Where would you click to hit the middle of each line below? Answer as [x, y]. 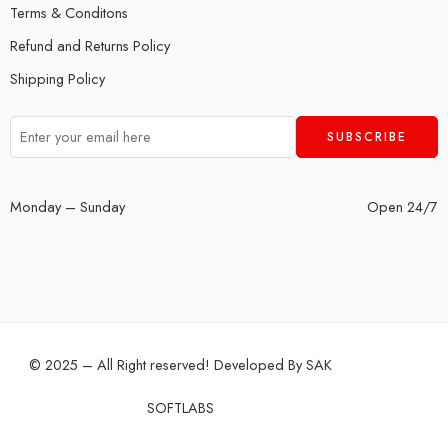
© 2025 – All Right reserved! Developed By [167, 364]
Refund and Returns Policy [90, 45]
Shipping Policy [57, 78]
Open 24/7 [402, 206]
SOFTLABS [180, 407]
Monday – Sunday [67, 206]
